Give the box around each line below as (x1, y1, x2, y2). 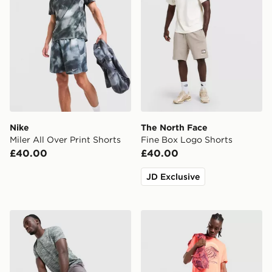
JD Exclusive (146, 171, 200, 182)
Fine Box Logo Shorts (141, 134, 233, 145)
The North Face (141, 121, 208, 133)
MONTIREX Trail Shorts (9, 210, 120, 223)
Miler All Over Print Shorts (10, 134, 121, 145)
